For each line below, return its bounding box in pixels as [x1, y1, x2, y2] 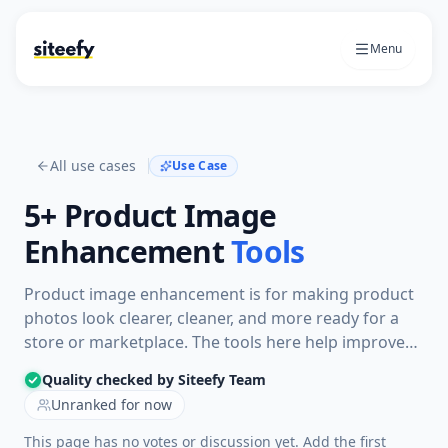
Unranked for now [51, 395, 172, 414]
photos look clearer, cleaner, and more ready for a [24, 307, 399, 329]
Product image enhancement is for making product [24, 283, 414, 305]
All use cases [50, 156, 136, 175]
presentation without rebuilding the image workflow [24, 379, 423, 401]
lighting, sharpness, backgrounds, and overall [24, 355, 370, 377]
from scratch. [24, 403, 126, 425]
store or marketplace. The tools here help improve [24, 331, 405, 353]
